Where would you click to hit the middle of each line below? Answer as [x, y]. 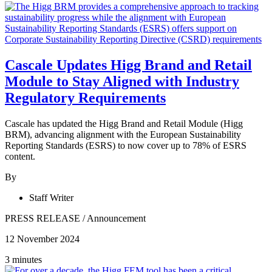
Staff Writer [51, 197]
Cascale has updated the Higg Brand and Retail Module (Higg [124, 123]
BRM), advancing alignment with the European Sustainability [123, 134]
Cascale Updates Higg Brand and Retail [128, 65]
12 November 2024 [42, 239]
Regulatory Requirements [85, 98]
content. [20, 156]
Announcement [116, 218]
